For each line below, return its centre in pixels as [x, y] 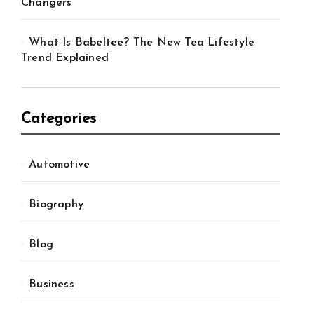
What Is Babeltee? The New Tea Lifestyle [142, 43]
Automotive [60, 165]
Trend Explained [65, 58]
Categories [59, 119]
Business [52, 285]
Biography [56, 205]
